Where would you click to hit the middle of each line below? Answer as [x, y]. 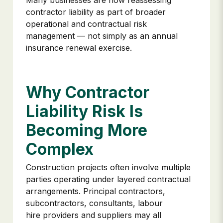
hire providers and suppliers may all [94, 215]
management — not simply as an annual [102, 36]
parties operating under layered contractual [108, 179]
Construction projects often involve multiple [108, 167]
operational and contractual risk [86, 24]
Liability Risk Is [84, 111]
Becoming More [87, 130]
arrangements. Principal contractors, [96, 191]
